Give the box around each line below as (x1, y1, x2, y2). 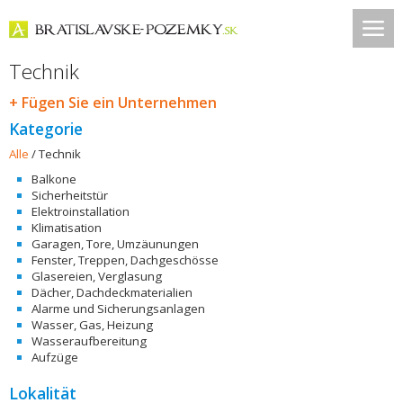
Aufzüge (31, 349, 78, 365)
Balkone (31, 171, 76, 187)
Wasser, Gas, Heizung (31, 317, 153, 333)
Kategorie (9, 118, 83, 139)
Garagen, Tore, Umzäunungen (31, 236, 199, 252)
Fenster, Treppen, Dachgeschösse (31, 252, 219, 268)
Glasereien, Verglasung (31, 268, 162, 284)
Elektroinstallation (31, 203, 130, 219)
